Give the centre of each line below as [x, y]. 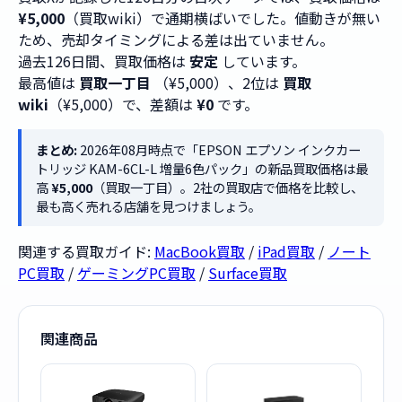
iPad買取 [286, 251]
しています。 [262, 61]
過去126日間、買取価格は [104, 61]
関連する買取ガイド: [86, 251]
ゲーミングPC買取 [136, 273]
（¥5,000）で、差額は [122, 104]
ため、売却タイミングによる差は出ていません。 [176, 39]
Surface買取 [248, 273]
